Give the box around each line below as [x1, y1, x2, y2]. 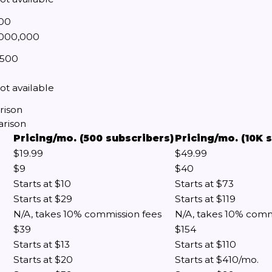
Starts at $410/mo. [175, 254, 259, 265]
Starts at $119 [175, 193, 236, 205]
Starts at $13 [13, 239, 70, 250]
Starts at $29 [13, 193, 72, 205]
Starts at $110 [175, 239, 236, 250]
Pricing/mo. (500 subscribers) [13, 132, 174, 144]
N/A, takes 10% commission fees [13, 208, 161, 220]
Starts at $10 [13, 178, 71, 189]
